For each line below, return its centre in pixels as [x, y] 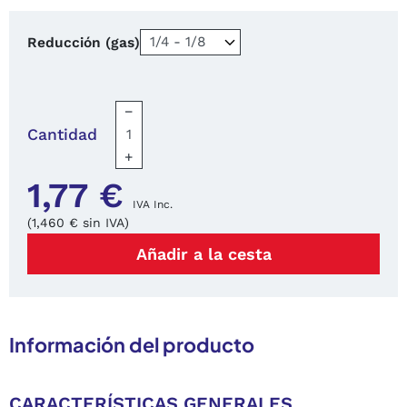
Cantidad [62, 135]
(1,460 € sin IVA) [78, 223]
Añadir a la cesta [203, 254]
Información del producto [132, 345]
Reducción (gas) [84, 42]
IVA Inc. [153, 205]
